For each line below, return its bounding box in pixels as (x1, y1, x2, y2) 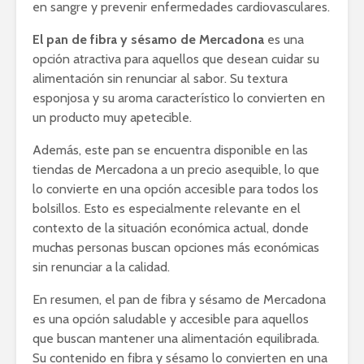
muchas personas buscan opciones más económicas (32, 239, 319, 255)
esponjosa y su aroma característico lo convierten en (32, 89, 325, 106)
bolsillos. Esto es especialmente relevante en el (32, 200, 301, 216)
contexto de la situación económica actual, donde (32, 219, 309, 236)
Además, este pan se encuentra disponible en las (32, 141, 308, 158)
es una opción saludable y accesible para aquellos (32, 310, 309, 327)
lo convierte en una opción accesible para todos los (32, 180, 318, 197)
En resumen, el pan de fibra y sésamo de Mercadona (32, 291, 326, 307)
